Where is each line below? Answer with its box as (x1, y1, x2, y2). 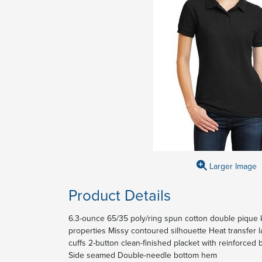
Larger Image (206, 160, 257, 172)
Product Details (68, 184, 171, 205)
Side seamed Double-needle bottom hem (68, 249, 217, 261)
